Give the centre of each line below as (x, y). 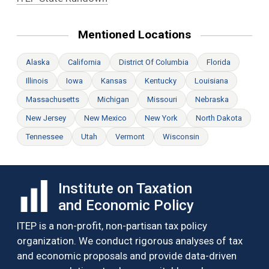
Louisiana (211, 80)
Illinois (37, 80)
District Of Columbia (154, 62)
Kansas (114, 80)
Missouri (162, 99)
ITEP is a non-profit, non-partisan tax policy (112, 225)
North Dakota (219, 118)
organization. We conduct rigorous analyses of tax (130, 240)
